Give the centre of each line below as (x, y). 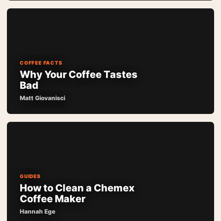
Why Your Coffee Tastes (79, 75)
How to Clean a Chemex (77, 188)
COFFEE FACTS (41, 63)
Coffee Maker (53, 199)
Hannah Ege (37, 212)
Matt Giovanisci (42, 98)
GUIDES (30, 176)
